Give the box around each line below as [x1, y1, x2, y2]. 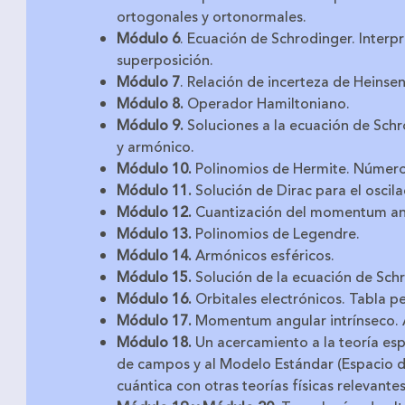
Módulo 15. [117, 267, 195, 289]
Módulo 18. [117, 332, 195, 354]
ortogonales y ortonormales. [117, 6, 306, 29]
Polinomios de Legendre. [195, 223, 360, 246]
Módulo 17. [117, 310, 192, 333]
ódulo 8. [129, 93, 187, 116]
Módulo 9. [117, 115, 187, 137]
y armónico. [117, 137, 194, 159]
